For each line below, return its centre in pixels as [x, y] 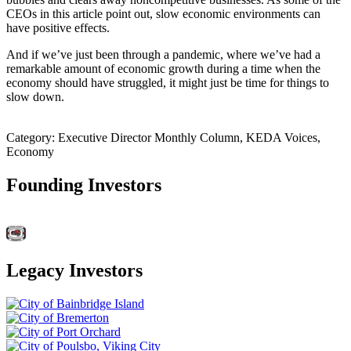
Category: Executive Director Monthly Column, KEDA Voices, [163, 138]
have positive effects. [60, 28]
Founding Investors [84, 185]
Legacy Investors [74, 271]
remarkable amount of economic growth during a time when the [163, 69]
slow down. [35, 97]
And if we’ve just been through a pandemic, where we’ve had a [163, 55]
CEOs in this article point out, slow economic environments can [163, 14]
